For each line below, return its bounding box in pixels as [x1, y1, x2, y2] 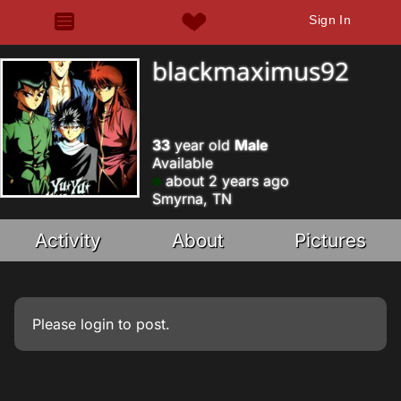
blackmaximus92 [152, 54, 349, 88]
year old [170, 136, 235, 154]
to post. [114, 315, 170, 333]
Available [152, 154, 213, 172]
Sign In [309, 13, 352, 27]
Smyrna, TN [152, 190, 232, 208]
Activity [35, 229, 102, 252]
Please [32, 315, 81, 333]
